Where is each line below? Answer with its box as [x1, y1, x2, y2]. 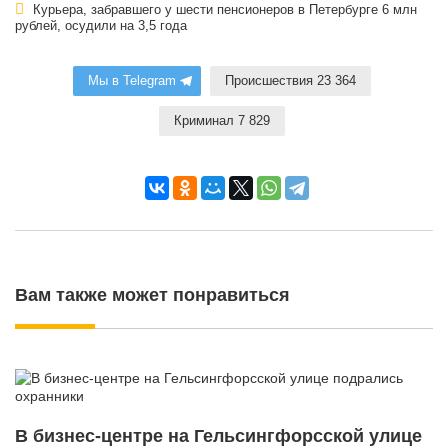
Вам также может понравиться [15, 285, 290, 306]
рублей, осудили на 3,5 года [15, 19, 187, 34]
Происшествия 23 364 [224, 74, 356, 89]
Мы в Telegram [87, 74, 176, 89]
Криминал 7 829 [173, 114, 270, 129]
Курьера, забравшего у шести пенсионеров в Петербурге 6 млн [29, 3, 417, 18]
